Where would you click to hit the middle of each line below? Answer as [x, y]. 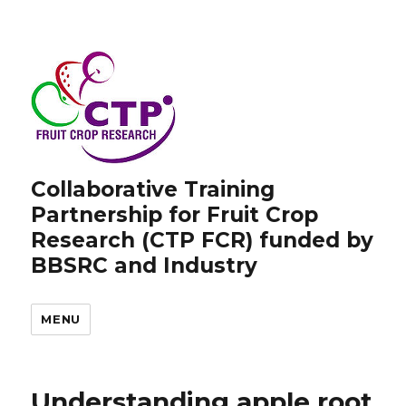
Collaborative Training [153, 189]
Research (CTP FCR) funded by [203, 240]
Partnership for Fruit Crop [175, 215]
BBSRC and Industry [145, 266]
